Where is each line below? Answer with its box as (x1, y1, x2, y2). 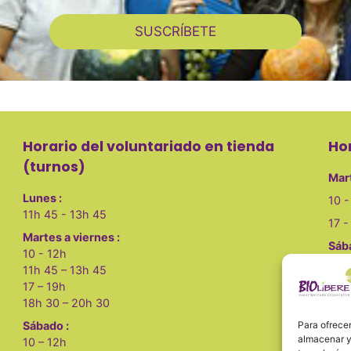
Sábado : (23, 318, 70, 332)
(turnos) (23, 157, 86, 176)
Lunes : (23, 190, 63, 204)
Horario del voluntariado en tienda (23, 136, 275, 156)
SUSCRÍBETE (135, 24, 216, 40)
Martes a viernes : (23, 230, 121, 244)
